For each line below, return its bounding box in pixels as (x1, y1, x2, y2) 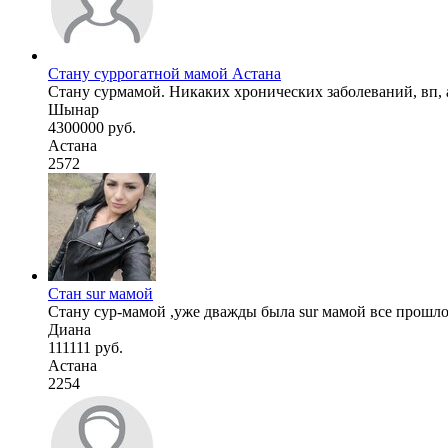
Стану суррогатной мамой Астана (48, 64, 281, 82)
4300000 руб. (48, 118, 136, 136)
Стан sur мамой (48, 284, 153, 302)
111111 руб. (48, 338, 123, 356)
